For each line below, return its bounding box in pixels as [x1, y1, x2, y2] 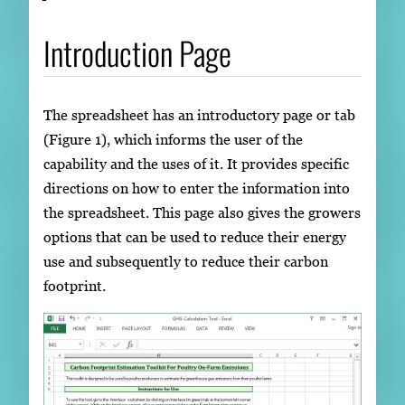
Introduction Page [43, 28, 231, 76]
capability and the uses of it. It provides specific [43, 155, 349, 172]
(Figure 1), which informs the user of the [43, 130, 303, 147]
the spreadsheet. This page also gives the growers [43, 203, 361, 221]
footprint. [43, 277, 106, 294]
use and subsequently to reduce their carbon [43, 252, 328, 269]
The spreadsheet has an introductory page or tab [43, 106, 355, 123]
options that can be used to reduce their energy [43, 228, 346, 245]
